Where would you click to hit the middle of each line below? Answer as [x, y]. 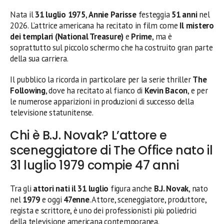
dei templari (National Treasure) [67, 36]
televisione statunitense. [52, 112]
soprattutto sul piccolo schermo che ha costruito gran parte [111, 47]
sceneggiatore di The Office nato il [111, 150]
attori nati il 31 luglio [71, 188]
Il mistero [197, 25]
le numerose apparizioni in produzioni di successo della [102, 101]
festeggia [154, 14]
